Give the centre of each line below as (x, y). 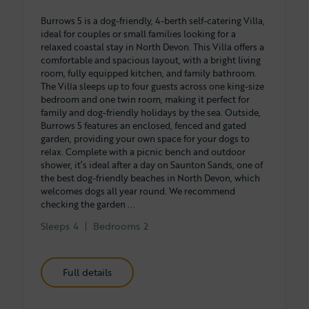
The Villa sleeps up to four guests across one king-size (152, 86)
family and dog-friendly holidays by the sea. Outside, (151, 112)
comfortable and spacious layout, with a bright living (151, 60)
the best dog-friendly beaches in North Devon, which (150, 178)
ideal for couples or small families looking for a (138, 33)
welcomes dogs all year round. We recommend (138, 191)
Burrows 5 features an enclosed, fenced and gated (143, 125)
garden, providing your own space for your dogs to (145, 138)
